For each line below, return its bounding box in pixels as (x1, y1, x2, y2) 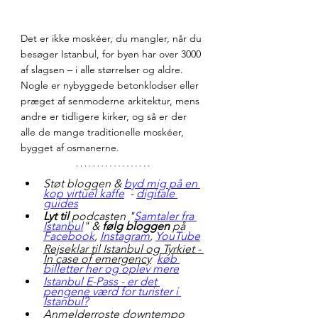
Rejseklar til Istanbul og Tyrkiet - (43, 242, 204, 256)
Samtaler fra (134, 209, 197, 224)
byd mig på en (124, 177, 200, 191)
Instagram (100, 229, 150, 243)
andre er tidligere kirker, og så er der (21, 110, 190, 124)
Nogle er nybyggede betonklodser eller (21, 79, 202, 92)
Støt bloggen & (43, 177, 124, 191)
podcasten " (69, 209, 134, 224)
